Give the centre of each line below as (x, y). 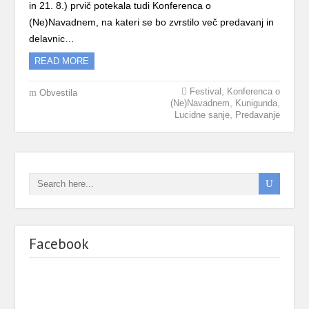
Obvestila (59, 93)
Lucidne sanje (202, 115)
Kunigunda (256, 103)
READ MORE (62, 61)
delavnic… (52, 39)
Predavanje (257, 115)
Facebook (59, 244)
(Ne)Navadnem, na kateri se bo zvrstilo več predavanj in (152, 22)
